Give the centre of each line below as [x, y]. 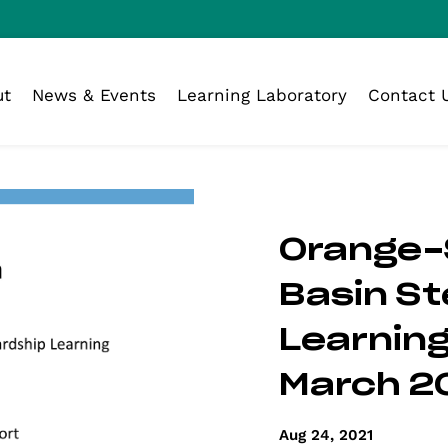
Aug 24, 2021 [325, 434]
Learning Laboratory [262, 94]
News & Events [94, 94]
